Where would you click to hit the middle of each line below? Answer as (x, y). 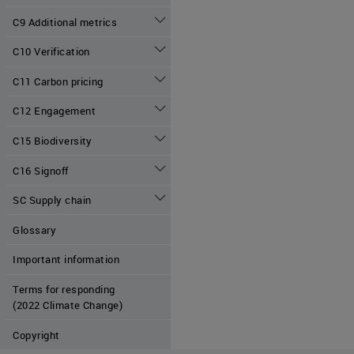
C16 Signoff (41, 170)
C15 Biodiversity (53, 140)
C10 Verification (51, 52)
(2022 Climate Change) (68, 305)
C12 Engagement (55, 111)
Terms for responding (64, 289)
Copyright (36, 335)
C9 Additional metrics (65, 22)
